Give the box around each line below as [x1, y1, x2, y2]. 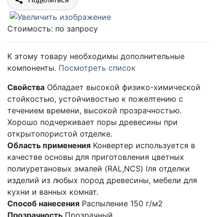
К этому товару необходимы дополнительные [7, 51, 185, 61]
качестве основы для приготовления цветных [7, 152, 184, 162]
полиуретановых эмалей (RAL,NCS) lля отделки [7, 163, 190, 173]
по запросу [53, 23, 98, 33]
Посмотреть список [59, 62, 136, 73]
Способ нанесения [7, 198, 79, 208]
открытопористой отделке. [7, 128, 112, 139]
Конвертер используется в [93, 140, 195, 150]
